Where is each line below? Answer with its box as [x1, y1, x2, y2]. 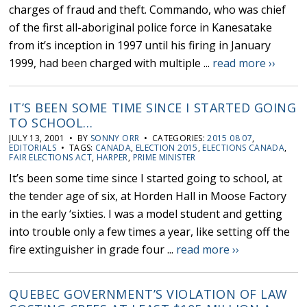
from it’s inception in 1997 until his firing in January [9, 38, 271, 53]
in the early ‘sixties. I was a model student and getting [9, 206, 283, 222]
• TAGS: [56, 142, 96, 154]
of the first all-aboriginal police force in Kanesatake [9, 20, 273, 36]
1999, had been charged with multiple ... [9, 56, 213, 71]
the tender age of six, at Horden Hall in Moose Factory [9, 188, 287, 204]
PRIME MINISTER [132, 151, 196, 164]
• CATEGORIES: [139, 132, 208, 145]
